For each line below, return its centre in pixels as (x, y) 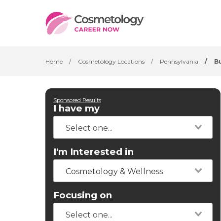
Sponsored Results (77, 100)
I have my (76, 108)
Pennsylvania (179, 61)
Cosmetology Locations (111, 61)
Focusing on (83, 195)
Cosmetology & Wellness (114, 171)
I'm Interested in (93, 152)
